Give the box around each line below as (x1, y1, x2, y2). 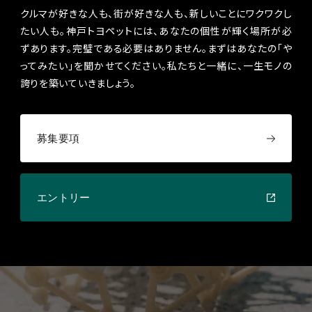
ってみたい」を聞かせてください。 (19, 60, 168, 72)
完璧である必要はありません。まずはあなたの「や (72, 42, 292, 55)
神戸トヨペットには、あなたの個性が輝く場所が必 (65, 25, 292, 38)
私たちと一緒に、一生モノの (167, 60, 292, 72)
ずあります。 (19, 42, 73, 55)
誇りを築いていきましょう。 (19, 77, 136, 90)
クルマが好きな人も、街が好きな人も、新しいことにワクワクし (19, 8, 292, 20)
